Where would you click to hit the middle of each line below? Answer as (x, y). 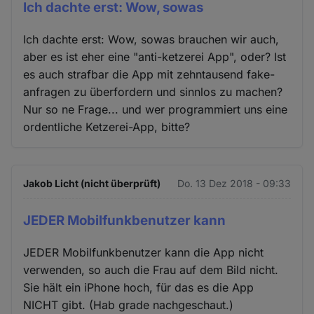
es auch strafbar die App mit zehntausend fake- (149, 75)
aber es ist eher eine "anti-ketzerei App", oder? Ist (155, 57)
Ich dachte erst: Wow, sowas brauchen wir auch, (151, 40)
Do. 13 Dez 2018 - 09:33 (234, 184)
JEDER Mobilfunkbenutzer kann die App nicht (144, 252)
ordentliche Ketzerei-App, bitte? (107, 127)
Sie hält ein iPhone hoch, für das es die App (139, 287)
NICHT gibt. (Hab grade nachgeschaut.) (129, 305)
